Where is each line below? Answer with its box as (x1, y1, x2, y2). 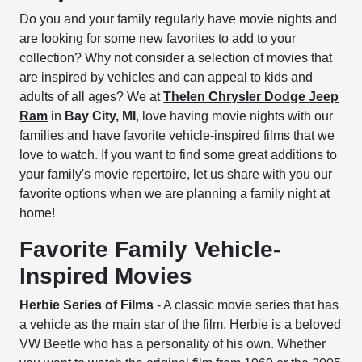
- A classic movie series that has (157, 298, 339, 312)
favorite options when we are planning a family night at (19, 187, 330, 200)
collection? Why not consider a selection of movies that (19, 51, 333, 65)
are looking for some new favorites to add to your (19, 32, 297, 45)
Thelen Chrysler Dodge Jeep (163, 90, 339, 103)
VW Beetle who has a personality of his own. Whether (19, 337, 326, 351)
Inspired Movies (19, 263, 200, 288)
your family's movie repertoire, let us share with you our (19, 167, 333, 181)
